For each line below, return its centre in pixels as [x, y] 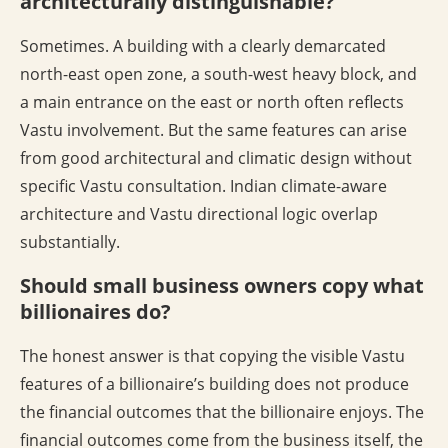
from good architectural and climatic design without [216, 158]
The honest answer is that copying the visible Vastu [212, 356]
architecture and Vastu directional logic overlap [199, 214]
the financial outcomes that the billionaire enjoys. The [222, 412]
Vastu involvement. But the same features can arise [213, 130]
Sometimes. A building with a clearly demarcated [203, 46]
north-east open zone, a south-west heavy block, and [218, 74]
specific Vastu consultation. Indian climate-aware [203, 186]
